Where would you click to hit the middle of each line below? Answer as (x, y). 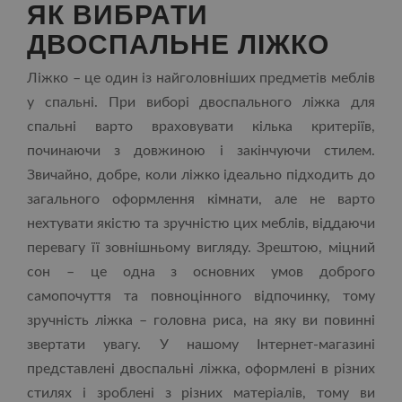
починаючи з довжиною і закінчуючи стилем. (201, 151)
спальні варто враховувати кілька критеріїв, (201, 127)
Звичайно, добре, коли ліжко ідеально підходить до (201, 175)
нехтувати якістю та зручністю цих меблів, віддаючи (201, 223)
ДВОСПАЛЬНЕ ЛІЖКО (178, 43)
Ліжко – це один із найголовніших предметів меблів (201, 78)
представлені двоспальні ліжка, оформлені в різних (201, 369)
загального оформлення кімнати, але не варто (201, 199)
